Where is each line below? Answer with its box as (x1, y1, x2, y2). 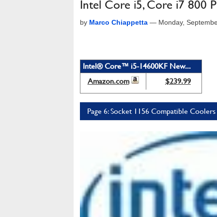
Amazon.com (87, 77, 129, 86)
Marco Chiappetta (89, 18, 148, 26)
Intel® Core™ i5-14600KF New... (83, 62, 191, 71)
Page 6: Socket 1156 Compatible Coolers (87, 107, 216, 116)
